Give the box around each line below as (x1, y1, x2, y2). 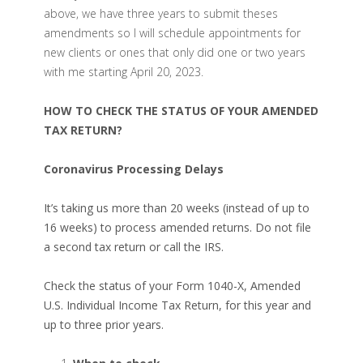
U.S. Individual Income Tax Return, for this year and (44, 297, 311, 313)
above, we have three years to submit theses (44, 6, 278, 21)
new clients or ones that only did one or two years (44, 45, 305, 60)
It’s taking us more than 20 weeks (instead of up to (44, 200, 310, 216)
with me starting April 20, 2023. (44, 64, 203, 79)
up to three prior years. (44, 317, 164, 332)
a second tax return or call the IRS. (44, 239, 224, 254)
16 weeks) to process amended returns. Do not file (44, 220, 311, 235)
